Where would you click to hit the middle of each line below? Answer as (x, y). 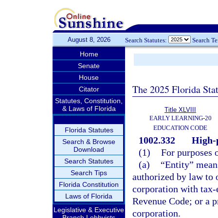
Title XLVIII (180, 110)
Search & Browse (89, 142)
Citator (89, 89)
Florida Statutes (89, 130)
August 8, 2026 (89, 40)
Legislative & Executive (89, 210)
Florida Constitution (89, 184)
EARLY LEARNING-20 (180, 118)
